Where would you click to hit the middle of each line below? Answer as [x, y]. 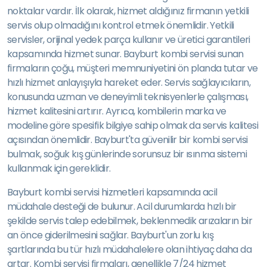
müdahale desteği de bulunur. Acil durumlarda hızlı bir [122, 207]
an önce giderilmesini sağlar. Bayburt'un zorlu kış [110, 235]
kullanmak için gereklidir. [59, 168]
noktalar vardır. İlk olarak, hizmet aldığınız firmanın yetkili [128, 11]
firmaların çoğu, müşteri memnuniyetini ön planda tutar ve [133, 68]
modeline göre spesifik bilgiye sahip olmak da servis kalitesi [133, 125]
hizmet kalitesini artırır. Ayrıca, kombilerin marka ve [117, 111]
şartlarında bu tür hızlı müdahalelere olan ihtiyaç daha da [129, 249]
